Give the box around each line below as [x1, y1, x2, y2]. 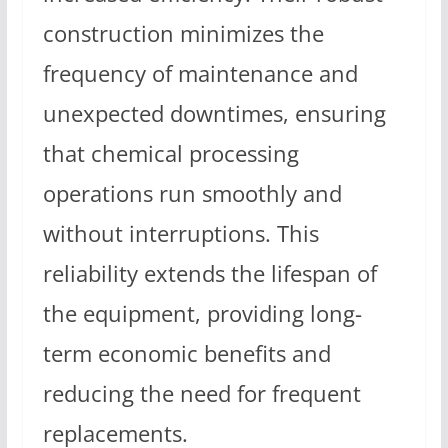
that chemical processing [42, 138, 299, 169]
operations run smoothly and [42, 178, 342, 209]
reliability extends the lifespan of [42, 258, 377, 289]
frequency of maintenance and [42, 58, 358, 89]
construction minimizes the [42, 18, 324, 49]
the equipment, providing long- [42, 298, 362, 329]
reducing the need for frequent [42, 378, 361, 409]
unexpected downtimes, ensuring [42, 98, 386, 129]
